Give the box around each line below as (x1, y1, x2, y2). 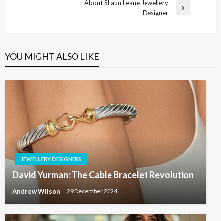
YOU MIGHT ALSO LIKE (5, 50, 99, 62)
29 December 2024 (67, 187, 117, 195)
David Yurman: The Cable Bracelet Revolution (12, 169, 194, 180)
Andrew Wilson (12, 187, 62, 195)
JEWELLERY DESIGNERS (21, 155, 81, 162)
